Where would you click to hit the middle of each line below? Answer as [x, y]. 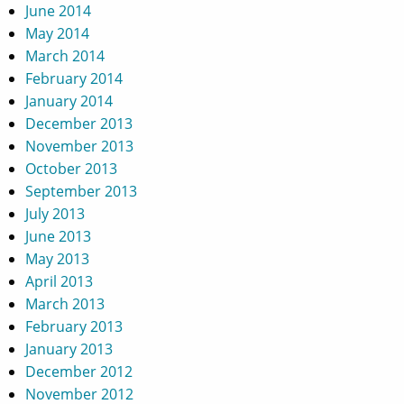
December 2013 [79, 123]
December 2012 [79, 371]
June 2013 [58, 236]
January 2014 [69, 101]
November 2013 [79, 146]
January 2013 [69, 349]
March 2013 [65, 303]
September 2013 [81, 191]
